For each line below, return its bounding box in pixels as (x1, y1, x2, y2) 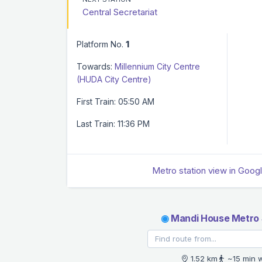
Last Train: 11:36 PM (77, 118, 150, 129)
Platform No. (77, 39, 126, 49)
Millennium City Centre (115, 61, 200, 71)
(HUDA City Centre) (77, 74, 151, 84)
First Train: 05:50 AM (77, 96, 154, 106)
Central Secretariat (82, 6, 157, 18)
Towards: (77, 61, 112, 71)
